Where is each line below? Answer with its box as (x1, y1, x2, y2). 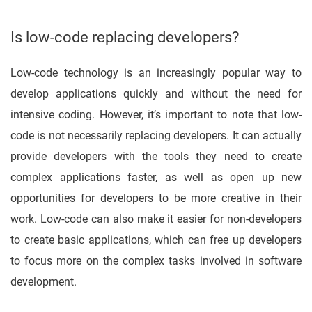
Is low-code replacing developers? (10, 29, 239, 47)
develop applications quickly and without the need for (10, 87, 302, 101)
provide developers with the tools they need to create (10, 150, 302, 164)
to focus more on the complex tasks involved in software (10, 254, 302, 268)
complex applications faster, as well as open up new (10, 171, 302, 185)
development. (10, 275, 77, 289)
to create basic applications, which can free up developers (10, 233, 302, 247)
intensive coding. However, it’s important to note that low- (10, 108, 302, 122)
